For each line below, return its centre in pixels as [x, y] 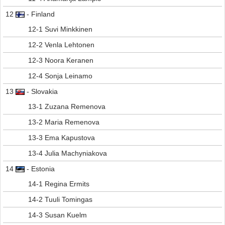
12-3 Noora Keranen [61, 61]
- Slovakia [41, 92]
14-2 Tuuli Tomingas [60, 200]
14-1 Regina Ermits [59, 184]
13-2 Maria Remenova [64, 122]
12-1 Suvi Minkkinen [60, 29]
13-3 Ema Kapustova [62, 138]
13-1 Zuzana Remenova [67, 107]
